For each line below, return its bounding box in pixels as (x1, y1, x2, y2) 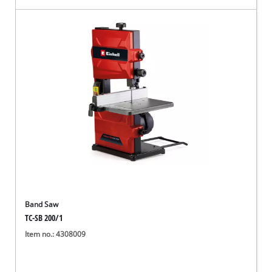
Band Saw (25, 200, 59, 209)
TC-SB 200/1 (25, 212, 63, 224)
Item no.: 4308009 (25, 229, 86, 239)
